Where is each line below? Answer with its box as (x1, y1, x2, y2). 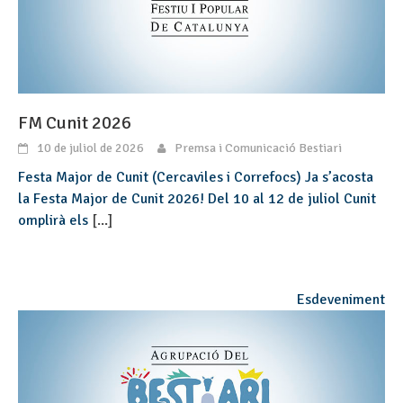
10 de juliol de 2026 (37, 140, 144, 157)
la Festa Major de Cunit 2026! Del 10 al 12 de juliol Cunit (18, 190, 376, 209)
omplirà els (18, 211, 92, 230)
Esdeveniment (297, 291, 385, 309)
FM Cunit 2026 (18, 112, 131, 135)
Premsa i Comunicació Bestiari (175, 140, 342, 157)
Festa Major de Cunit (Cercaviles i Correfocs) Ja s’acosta (18, 168, 373, 187)
